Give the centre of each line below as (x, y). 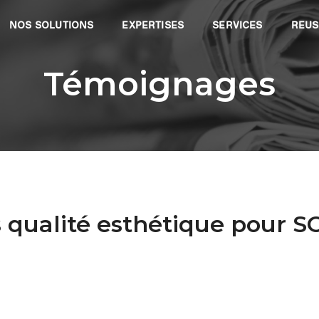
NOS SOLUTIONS (52, 26)
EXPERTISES (153, 26)
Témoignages (159, 83)
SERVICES (237, 26)
